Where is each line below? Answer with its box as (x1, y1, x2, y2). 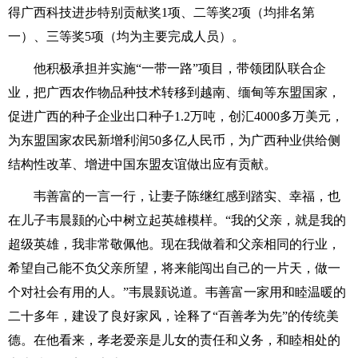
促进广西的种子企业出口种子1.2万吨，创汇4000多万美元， (8, 109, 344, 123)
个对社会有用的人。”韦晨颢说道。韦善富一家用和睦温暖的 (8, 285, 346, 299)
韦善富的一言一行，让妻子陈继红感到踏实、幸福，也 (34, 189, 340, 203)
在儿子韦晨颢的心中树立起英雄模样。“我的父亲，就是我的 (8, 213, 346, 227)
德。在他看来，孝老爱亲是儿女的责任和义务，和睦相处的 (8, 333, 340, 347)
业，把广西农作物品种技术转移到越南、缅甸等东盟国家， (8, 86, 340, 99)
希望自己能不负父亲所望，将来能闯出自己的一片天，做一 (8, 261, 340, 275)
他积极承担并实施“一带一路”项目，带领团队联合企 (34, 62, 326, 75)
